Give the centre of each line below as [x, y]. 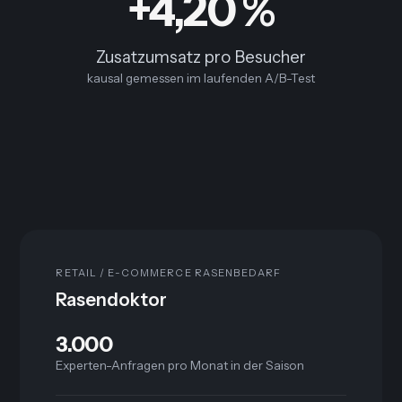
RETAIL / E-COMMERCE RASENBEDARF [169, 273]
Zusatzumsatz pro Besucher [201, 57]
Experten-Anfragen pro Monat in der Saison [180, 366]
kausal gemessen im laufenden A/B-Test [201, 79]
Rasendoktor [112, 300]
